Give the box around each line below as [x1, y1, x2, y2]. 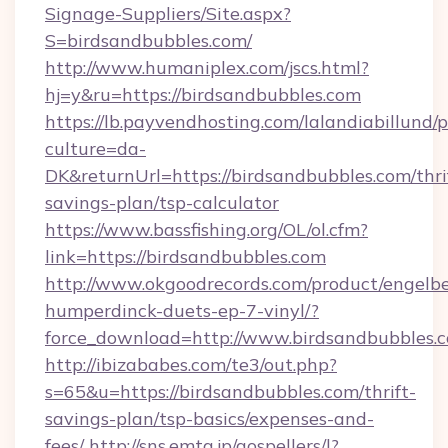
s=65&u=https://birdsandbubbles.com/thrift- [45, 380, 416, 403]
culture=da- [45, 137, 146, 160]
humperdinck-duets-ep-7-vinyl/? [45, 299, 319, 322]
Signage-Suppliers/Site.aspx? [45, 2, 291, 25]
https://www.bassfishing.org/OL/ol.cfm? [45, 218, 368, 241]
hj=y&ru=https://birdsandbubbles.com [45, 83, 361, 106]
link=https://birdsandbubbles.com [45, 245, 326, 268]
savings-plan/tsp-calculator [45, 191, 279, 214]
